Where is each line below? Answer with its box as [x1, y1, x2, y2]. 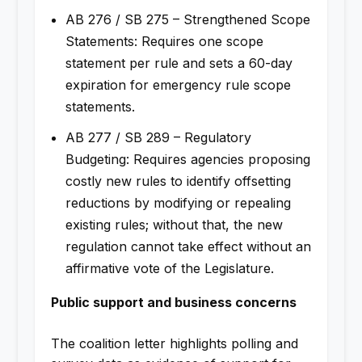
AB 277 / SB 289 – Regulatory [65, 129, 251, 146]
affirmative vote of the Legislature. [65, 260, 282, 277]
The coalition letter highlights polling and [50, 335, 298, 352]
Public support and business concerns [50, 294, 297, 311]
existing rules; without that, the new [65, 217, 283, 234]
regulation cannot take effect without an [65, 238, 311, 255]
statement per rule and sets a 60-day [65, 55, 293, 72]
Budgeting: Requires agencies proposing [65, 151, 310, 168]
